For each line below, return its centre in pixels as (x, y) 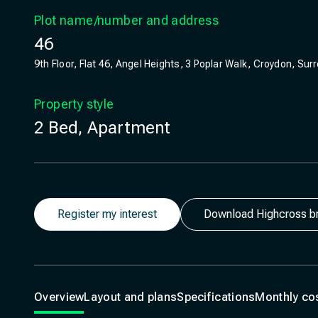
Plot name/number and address (127, 20)
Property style (74, 104)
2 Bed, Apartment (103, 128)
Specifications (216, 297)
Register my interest (107, 214)
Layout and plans (131, 297)
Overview (59, 297)
